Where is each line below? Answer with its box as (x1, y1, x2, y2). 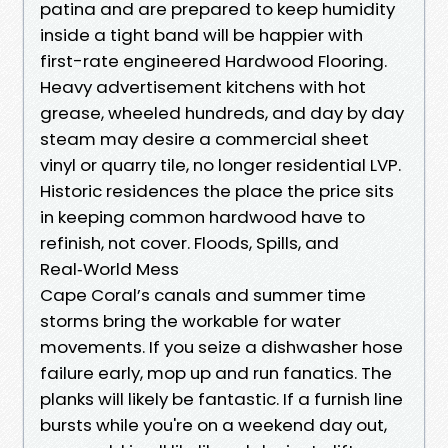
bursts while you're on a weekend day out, (40, 412, 387, 437)
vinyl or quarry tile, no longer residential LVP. (40, 152, 401, 177)
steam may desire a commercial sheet (40, 126, 369, 151)
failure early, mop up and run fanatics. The (40, 360, 392, 385)
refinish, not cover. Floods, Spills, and (40, 230, 339, 255)
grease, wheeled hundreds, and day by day (40, 100, 404, 125)
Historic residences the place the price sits (40, 178, 394, 203)
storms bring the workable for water (40, 308, 341, 333)
